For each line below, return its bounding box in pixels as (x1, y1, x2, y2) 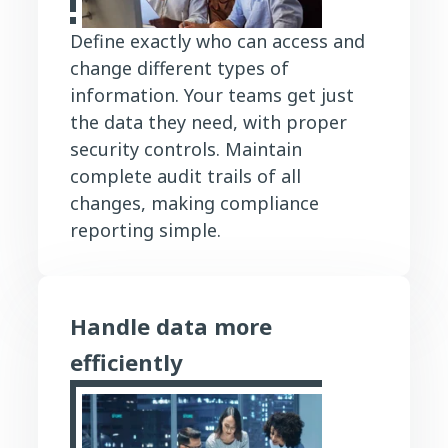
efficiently (70, 346, 183, 377)
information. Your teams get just (70, 82, 354, 107)
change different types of (70, 55, 289, 80)
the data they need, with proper (70, 109, 347, 134)
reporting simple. (70, 217, 221, 242)
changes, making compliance (70, 190, 319, 215)
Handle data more (70, 310, 272, 341)
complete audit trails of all (70, 163, 301, 188)
